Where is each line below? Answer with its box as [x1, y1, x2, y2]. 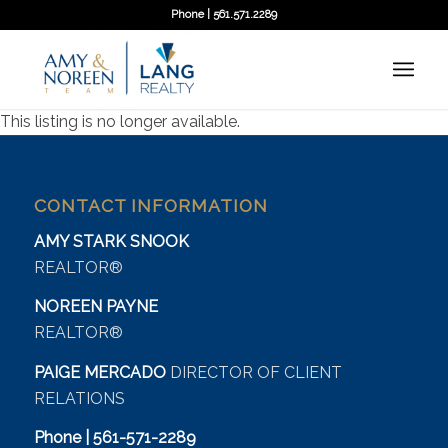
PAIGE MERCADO [33, 362, 170, 382]
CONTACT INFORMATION [33, 194, 268, 216]
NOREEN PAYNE [33, 297, 158, 317]
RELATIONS [33, 388, 125, 408]
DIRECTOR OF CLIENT [169, 362, 342, 382]
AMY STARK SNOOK [33, 231, 193, 251]
